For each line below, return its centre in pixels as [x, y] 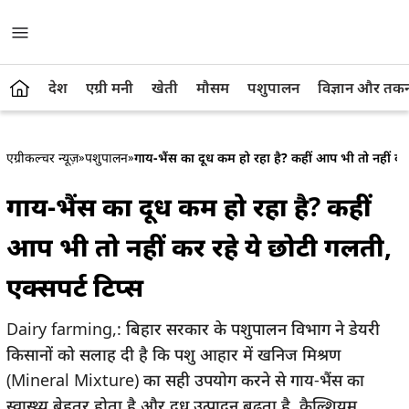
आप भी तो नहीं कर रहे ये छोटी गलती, [199, 246]
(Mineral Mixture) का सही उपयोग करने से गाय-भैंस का [185, 380]
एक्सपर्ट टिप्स [75, 287]
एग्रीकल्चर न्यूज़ [42, 157]
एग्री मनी [110, 88]
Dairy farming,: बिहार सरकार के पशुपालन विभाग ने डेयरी [193, 329]
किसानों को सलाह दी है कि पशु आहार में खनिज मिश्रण [173, 354]
